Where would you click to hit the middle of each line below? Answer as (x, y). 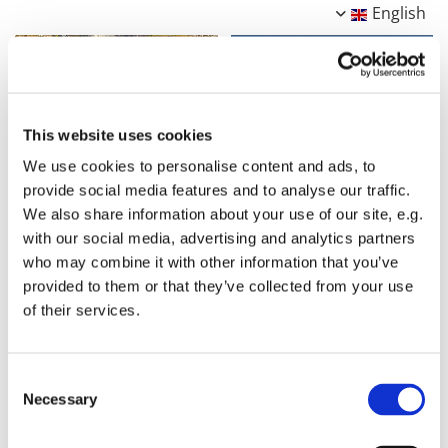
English (399, 13)
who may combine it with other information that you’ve (211, 262)
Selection (37, 403)
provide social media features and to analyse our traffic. (217, 190)
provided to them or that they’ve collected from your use (218, 286)
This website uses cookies (118, 134)
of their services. (81, 310)
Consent (35, 379)
